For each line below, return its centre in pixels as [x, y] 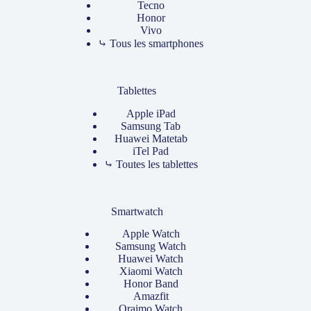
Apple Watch [151, 234]
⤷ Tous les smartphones [151, 43]
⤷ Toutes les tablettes [151, 164]
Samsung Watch [151, 246]
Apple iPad [151, 113]
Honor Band [151, 284]
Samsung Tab [151, 126]
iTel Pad [151, 151]
